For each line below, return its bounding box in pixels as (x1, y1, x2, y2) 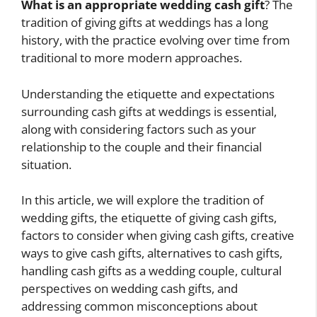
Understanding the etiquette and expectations (21, 85, 275, 102)
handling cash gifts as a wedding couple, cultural (21, 263, 282, 279)
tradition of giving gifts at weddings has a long (21, 14, 268, 31)
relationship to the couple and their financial (21, 138, 262, 155)
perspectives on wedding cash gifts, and (21, 280, 238, 297)
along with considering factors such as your (21, 120, 256, 137)
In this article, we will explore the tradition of (21, 192, 264, 209)
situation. (21, 156, 71, 173)
